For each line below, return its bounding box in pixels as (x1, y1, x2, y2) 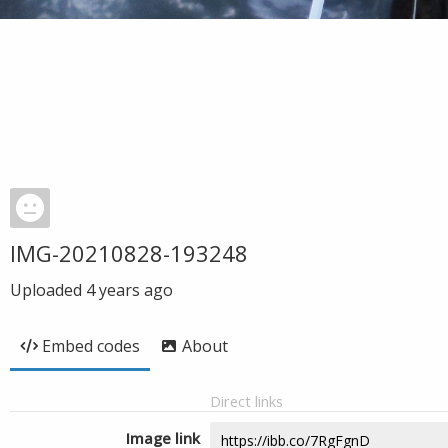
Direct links (210, 391, 283, 411)
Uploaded (10, 279, 86, 301)
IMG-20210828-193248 (10, 238, 248, 268)
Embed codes (42, 335, 140, 357)
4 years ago (86, 279, 173, 301)
